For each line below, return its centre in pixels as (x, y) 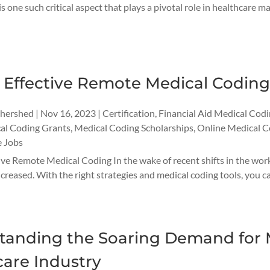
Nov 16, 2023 (68, 113)
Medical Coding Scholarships (133, 127)
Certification (128, 113)
